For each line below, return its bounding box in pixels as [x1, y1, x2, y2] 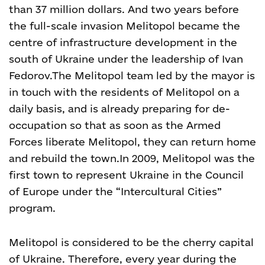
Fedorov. [9, 70, 52, 81]
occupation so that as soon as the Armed [9, 119, 221, 131]
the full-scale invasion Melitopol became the [9, 20, 240, 31]
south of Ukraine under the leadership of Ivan [9, 53, 243, 64]
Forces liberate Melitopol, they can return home [9, 136, 256, 147]
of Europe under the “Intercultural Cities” [9, 186, 222, 197]
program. [9, 202, 56, 214]
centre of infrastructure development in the [9, 37, 237, 48]
